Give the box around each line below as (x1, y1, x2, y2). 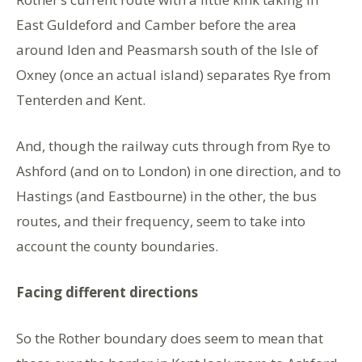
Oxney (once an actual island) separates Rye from (16, 65, 330, 84)
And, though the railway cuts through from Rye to (16, 136, 330, 155)
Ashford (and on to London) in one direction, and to (16, 161, 341, 180)
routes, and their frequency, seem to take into (16, 211, 305, 230)
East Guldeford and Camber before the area (16, 15, 297, 34)
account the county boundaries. (16, 236, 218, 255)
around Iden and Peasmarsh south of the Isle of (16, 40, 318, 59)
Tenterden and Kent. (16, 90, 145, 109)
